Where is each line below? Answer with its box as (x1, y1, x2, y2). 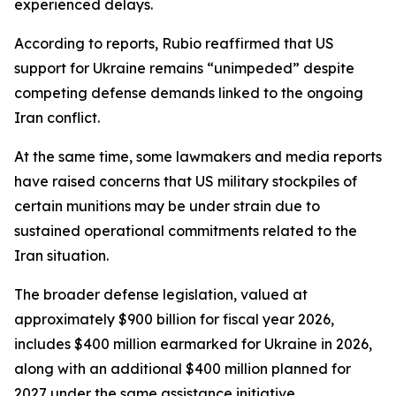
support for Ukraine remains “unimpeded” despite (14, 59, 354, 77)
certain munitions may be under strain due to (14, 197, 320, 215)
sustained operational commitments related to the (14, 222, 357, 240)
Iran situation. (14, 247, 109, 264)
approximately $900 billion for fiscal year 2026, (14, 310, 334, 328)
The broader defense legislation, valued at (14, 286, 308, 303)
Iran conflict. (14, 109, 100, 126)
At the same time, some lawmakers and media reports (14, 148, 382, 165)
